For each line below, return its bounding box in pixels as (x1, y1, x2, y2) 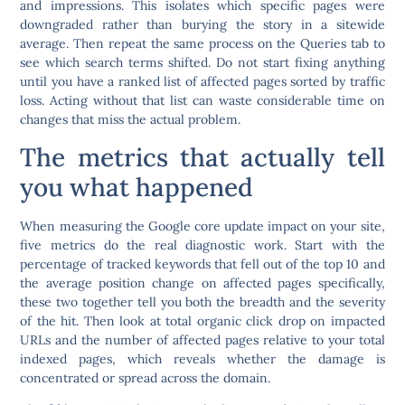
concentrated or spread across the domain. (20, 369, 271, 386)
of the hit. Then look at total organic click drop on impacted (20, 312, 385, 329)
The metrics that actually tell (20, 140, 385, 174)
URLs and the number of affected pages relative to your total (20, 331, 385, 348)
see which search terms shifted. (20, 54, 216, 71)
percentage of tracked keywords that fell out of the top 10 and (20, 255, 385, 272)
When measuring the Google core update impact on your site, (20, 217, 385, 234)
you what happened (20, 170, 254, 203)
